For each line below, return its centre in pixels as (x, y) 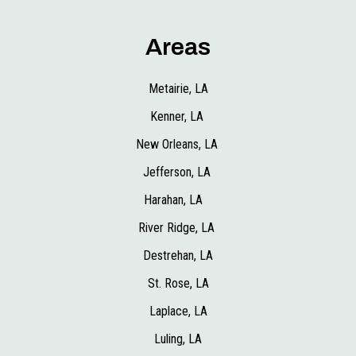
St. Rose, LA (178, 284)
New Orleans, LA (178, 145)
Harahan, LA (178, 200)
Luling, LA (178, 339)
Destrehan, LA (178, 256)
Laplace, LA (178, 311)
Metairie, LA (178, 89)
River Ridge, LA (178, 228)
